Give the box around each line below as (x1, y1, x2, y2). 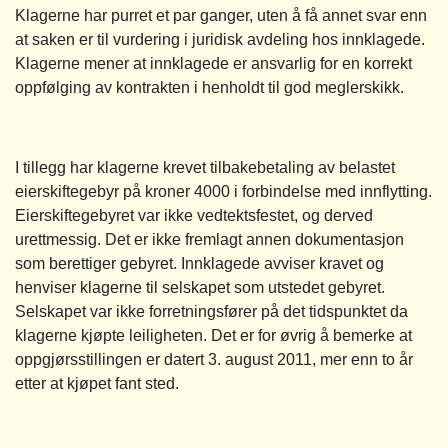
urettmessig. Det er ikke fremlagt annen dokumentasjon (15, 230, 404, 248)
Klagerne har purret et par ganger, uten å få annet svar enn (15, 6, 427, 24)
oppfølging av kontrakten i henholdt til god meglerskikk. (15, 78, 404, 96)
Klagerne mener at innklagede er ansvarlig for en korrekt (15, 54, 412, 72)
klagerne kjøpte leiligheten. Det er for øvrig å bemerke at (15, 326, 412, 344)
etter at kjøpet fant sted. (15, 374, 179, 392)
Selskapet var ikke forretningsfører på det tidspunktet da (15, 302, 408, 320)
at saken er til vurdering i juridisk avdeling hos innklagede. (15, 30, 425, 48)
